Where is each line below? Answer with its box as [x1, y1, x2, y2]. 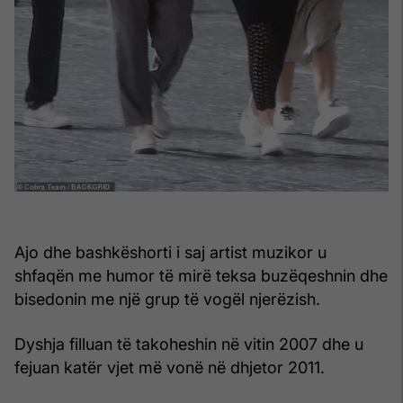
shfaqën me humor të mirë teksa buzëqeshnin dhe [14, 265, 388, 285]
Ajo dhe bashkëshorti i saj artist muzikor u [14, 242, 327, 262]
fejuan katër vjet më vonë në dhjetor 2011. [14, 357, 325, 377]
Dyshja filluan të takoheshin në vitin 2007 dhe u [14, 334, 363, 354]
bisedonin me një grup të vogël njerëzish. [14, 289, 320, 309]
